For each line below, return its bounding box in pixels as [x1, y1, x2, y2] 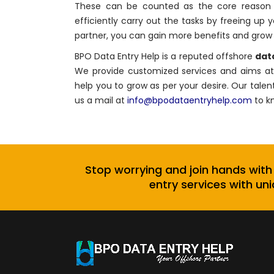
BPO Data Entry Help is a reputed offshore [75, 50, 255, 63]
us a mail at [75, 94, 127, 107]
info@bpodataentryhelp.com [127, 94, 252, 107]
